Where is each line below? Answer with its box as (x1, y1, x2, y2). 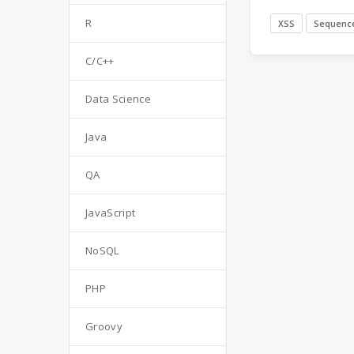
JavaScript (85, 205, 136, 220)
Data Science (85, 92, 151, 106)
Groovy (85, 319, 122, 333)
